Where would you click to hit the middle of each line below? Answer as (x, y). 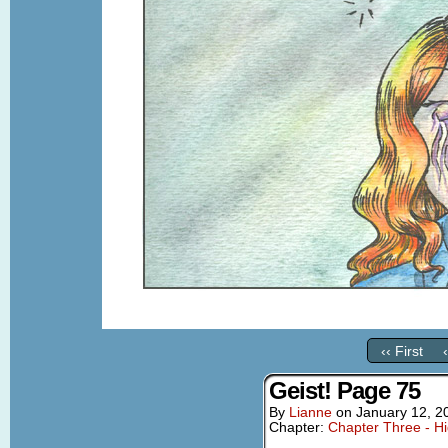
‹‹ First (401, 351)
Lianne (310, 412)
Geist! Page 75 (344, 390)
